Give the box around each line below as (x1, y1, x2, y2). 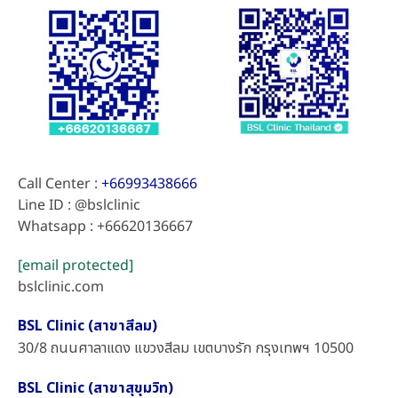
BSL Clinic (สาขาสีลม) (18, 314, 157, 337)
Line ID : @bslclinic (18, 194, 140, 216)
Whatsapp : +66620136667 (18, 215, 193, 237)
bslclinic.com (18, 275, 104, 298)
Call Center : (18, 172, 101, 195)
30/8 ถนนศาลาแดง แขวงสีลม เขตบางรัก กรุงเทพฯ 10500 (18, 337, 354, 359)
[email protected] (18, 254, 133, 276)
